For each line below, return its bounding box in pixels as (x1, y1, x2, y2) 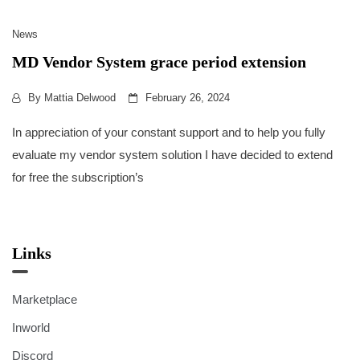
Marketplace (12, 292, 77, 306)
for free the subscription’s (12, 170, 144, 184)
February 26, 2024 (145, 92, 230, 104)
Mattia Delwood (44, 92, 116, 104)
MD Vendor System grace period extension (12, 53, 306, 71)
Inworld (12, 321, 50, 334)
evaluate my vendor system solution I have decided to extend (12, 148, 333, 162)
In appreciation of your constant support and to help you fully (12, 125, 325, 139)
